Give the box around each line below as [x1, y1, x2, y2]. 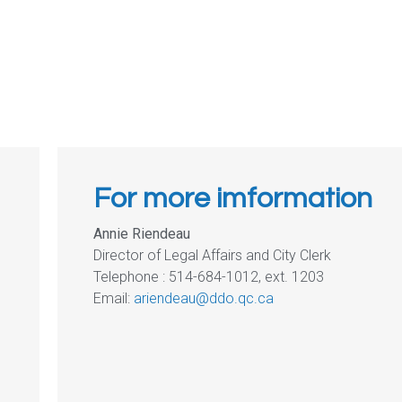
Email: [93, 289, 135, 307]
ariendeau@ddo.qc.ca [134, 289, 275, 307]
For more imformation [93, 183, 373, 214]
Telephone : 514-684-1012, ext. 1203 [93, 267, 325, 285]
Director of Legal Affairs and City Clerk [93, 246, 332, 264]
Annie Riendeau [93, 224, 191, 242]
